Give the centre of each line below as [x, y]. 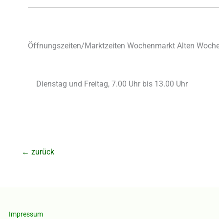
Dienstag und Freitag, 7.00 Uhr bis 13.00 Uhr [112, 84]
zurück [42, 152]
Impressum [26, 214]
